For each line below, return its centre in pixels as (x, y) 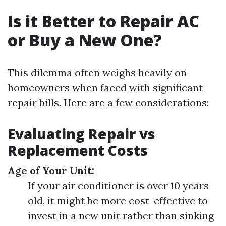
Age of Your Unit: (51, 171)
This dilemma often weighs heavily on (97, 73)
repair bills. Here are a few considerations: (108, 103)
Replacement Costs (78, 151)
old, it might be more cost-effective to (118, 201)
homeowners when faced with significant (105, 88)
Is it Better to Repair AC (103, 21)
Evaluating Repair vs (81, 134)
